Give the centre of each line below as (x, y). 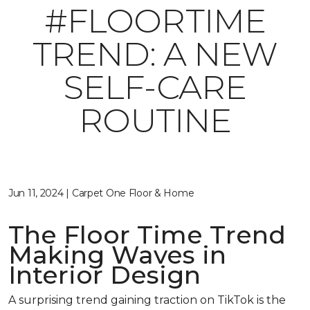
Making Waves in (117, 255)
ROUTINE (155, 120)
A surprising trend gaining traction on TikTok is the (147, 300)
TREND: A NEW (155, 54)
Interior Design (104, 275)
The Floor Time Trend (147, 235)
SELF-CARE (155, 87)
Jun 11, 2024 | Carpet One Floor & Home (101, 193)
